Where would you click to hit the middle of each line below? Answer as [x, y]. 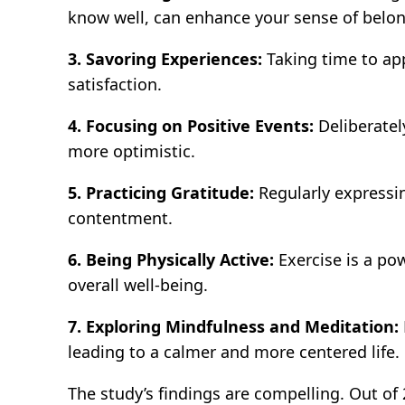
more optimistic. [132, 151]
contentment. [121, 217]
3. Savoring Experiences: [165, 58]
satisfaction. [115, 84]
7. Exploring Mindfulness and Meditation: [234, 326]
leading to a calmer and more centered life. [234, 351]
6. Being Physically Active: [171, 259]
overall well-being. [138, 284]
